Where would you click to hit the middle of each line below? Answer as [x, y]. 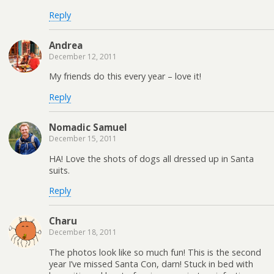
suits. [59, 170]
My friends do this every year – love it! [125, 76]
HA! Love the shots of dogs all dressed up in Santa [151, 158]
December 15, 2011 [83, 139]
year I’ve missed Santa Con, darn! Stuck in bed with [151, 264]
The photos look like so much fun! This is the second [155, 252]
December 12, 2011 [83, 56]
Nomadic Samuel [88, 128]
